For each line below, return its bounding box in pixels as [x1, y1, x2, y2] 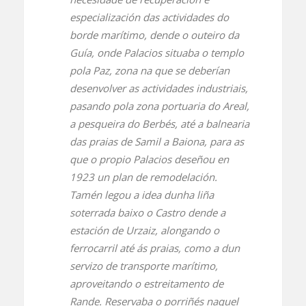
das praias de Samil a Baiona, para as [69, 135, 244, 149]
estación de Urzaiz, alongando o [69, 223, 219, 238]
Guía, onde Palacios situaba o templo [69, 46, 244, 60]
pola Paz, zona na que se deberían [69, 64, 229, 78]
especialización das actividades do [69, 10, 229, 25]
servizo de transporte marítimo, [69, 259, 218, 273]
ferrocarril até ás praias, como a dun [69, 241, 240, 255]
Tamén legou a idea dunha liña [69, 188, 214, 202]
